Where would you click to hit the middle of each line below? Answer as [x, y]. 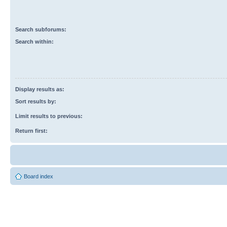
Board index [39, 176]
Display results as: [40, 89]
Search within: [34, 41]
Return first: [31, 130]
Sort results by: [36, 101]
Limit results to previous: [49, 116]
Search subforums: [41, 29]
